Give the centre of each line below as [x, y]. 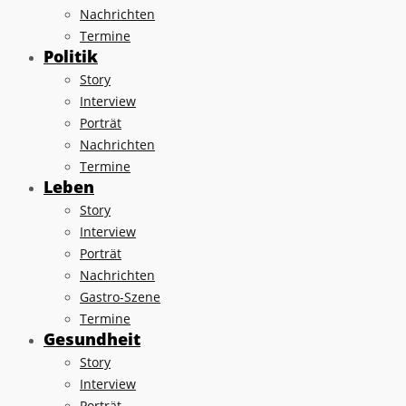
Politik [71, 56]
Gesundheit [92, 338]
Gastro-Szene [120, 296]
